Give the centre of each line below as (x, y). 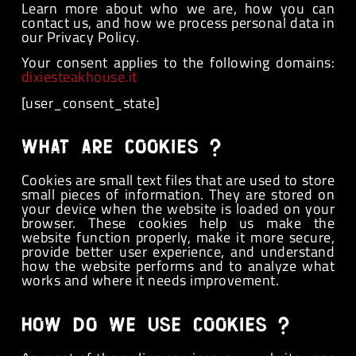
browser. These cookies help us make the (178, 223)
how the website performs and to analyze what (178, 266)
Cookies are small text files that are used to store (178, 180)
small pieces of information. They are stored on (178, 195)
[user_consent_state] (91, 103)
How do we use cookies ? (155, 325)
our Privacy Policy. (80, 37)
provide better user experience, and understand (178, 252)
